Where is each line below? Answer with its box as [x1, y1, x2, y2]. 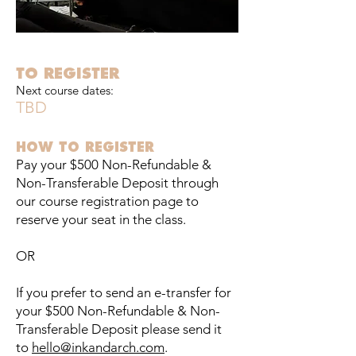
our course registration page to [16, 193, 199, 210]
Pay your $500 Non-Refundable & [16, 157, 211, 173]
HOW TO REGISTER [16, 139, 154, 156]
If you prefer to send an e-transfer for [16, 284, 231, 301]
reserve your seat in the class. [16, 211, 189, 228]
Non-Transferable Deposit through [16, 175, 219, 192]
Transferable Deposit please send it [16, 321, 222, 338]
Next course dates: [16, 83, 114, 99]
